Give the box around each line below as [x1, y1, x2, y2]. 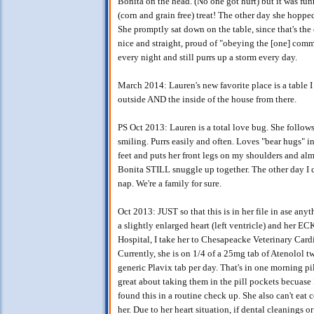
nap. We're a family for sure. [118, 178, 221, 189]
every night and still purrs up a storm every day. [118, 52, 297, 62]
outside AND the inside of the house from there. [118, 94, 296, 104]
